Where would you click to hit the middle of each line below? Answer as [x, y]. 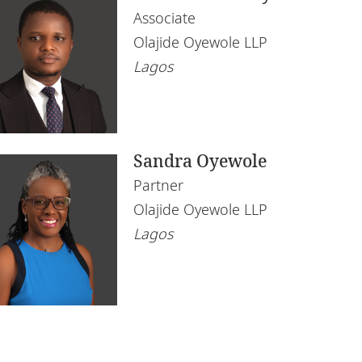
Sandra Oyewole [200, 160]
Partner [159, 185]
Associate [165, 17]
